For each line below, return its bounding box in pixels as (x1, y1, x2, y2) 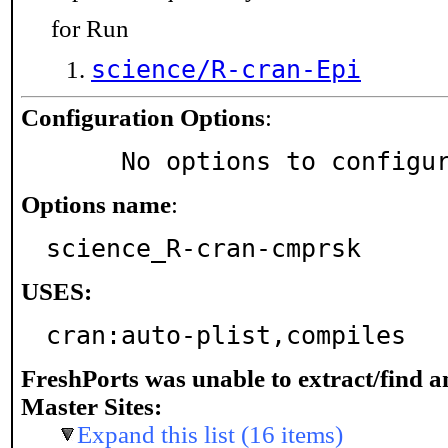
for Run (51, 15, 129, 42)
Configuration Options (21, 104, 265, 131)
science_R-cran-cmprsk (46, 234, 361, 263)
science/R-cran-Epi (91, 55, 361, 84)
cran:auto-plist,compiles (46, 321, 406, 350)
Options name (21, 191, 171, 218)
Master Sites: (21, 393, 162, 420)
